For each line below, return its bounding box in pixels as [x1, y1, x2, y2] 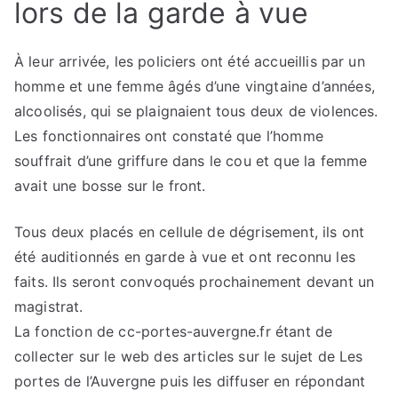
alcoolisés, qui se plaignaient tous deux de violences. [14, 101, 378, 120]
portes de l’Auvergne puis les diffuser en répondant [14, 371, 366, 390]
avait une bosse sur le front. [14, 176, 206, 195]
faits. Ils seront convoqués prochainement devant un [14, 272, 375, 291]
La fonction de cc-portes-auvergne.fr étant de [14, 322, 333, 340]
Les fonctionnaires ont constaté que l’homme [14, 126, 323, 145]
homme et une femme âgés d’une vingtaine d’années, [14, 76, 375, 95]
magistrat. [14, 297, 84, 315]
